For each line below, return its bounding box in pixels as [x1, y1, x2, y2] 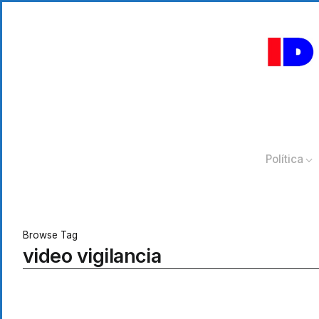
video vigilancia [23, 244, 162, 268]
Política [266, 152, 304, 167]
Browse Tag [23, 229, 78, 241]
